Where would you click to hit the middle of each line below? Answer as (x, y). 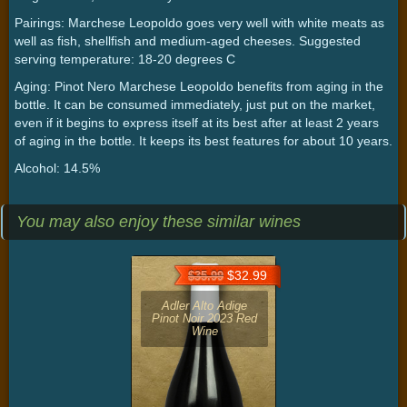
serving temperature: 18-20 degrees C (125, 59)
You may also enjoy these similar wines (159, 221)
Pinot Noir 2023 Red (204, 318)
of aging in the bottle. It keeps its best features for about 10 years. (203, 140)
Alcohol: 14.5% (57, 168)
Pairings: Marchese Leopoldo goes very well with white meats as (199, 22)
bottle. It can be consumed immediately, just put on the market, (195, 104)
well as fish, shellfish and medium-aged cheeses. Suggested (188, 40)
